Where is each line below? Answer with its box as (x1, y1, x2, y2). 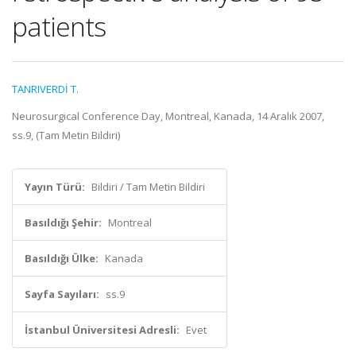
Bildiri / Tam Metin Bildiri (91, 180, 205, 194)
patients (12, 8, 106, 44)
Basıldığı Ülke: (25, 251, 99, 265)
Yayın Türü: (25, 180, 85, 194)
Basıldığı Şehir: (25, 215, 102, 230)
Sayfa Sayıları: (25, 287, 99, 301)
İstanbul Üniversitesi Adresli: (25, 323, 180, 337)
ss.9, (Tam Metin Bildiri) (12, 128, 120, 142)
